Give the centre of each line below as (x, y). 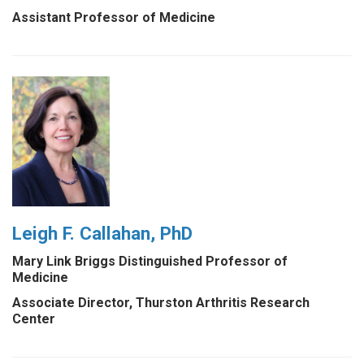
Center (34, 319)
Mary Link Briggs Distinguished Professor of (150, 262)
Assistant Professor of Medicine (114, 17)
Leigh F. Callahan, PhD (102, 233)
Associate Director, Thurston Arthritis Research (161, 303)
